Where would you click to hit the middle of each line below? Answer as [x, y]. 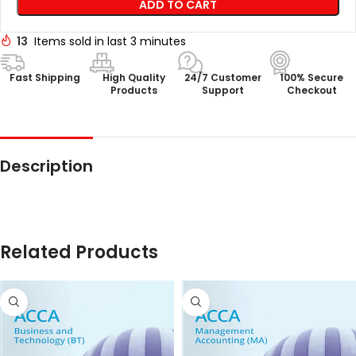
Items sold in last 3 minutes [110, 41]
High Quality [133, 77]
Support [222, 90]
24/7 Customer [222, 77]
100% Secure [311, 77]
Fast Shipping [44, 77]
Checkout [311, 90]
